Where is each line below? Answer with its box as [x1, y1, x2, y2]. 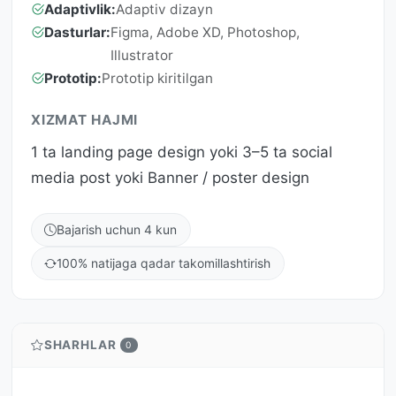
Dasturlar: [44, 23, 110, 41]
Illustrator [110, 46, 173, 64]
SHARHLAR [43, 338, 117, 353]
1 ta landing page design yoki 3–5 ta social [31, 142, 332, 161]
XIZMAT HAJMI [31, 111, 139, 129]
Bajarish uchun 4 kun [57, 222, 178, 238]
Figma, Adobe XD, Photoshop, [110, 23, 300, 41]
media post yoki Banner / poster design [31, 168, 309, 187]
